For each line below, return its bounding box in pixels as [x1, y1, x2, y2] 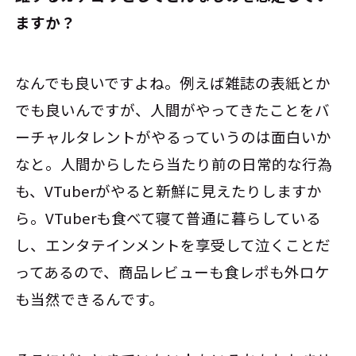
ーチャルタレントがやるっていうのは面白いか [15, 126, 332, 148]
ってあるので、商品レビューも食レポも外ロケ [15, 261, 331, 283]
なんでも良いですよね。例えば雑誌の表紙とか [15, 72, 331, 94]
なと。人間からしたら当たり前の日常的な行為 [15, 153, 333, 175]
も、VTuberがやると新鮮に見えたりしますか [15, 180, 323, 202]
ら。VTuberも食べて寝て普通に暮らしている [15, 207, 322, 229]
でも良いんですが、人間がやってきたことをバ [15, 99, 331, 121]
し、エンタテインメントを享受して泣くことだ [15, 234, 331, 256]
